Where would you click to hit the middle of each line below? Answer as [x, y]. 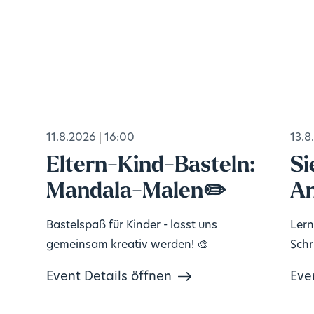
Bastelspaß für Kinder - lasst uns [131, 226]
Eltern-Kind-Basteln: [150, 166]
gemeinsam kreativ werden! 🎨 [127, 246]
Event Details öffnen [109, 278]
